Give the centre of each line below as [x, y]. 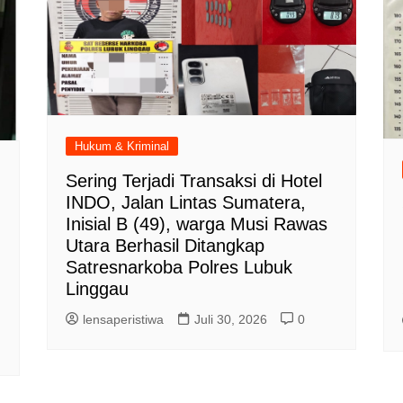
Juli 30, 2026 [231, 319]
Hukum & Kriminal [122, 146]
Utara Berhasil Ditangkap [166, 245]
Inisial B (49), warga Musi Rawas [197, 224]
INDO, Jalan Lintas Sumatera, [186, 202]
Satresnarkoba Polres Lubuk [179, 267]
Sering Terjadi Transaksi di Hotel [194, 180]
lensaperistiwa [124, 319]
